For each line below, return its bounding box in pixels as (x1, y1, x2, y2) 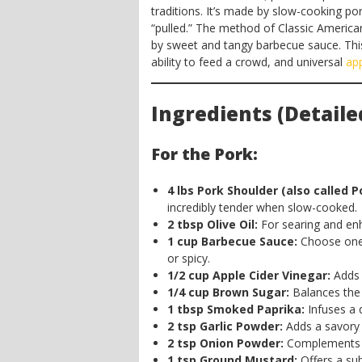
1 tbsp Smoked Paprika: (167, 301, 305, 317)
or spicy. (167, 250, 210, 266)
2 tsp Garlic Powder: (167, 318, 283, 334)
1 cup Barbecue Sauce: (167, 234, 297, 249)
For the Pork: (151, 143, 258, 165)
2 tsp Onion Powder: (167, 335, 284, 351)
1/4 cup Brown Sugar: (167, 284, 289, 300)
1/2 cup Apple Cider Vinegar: (167, 267, 330, 283)
